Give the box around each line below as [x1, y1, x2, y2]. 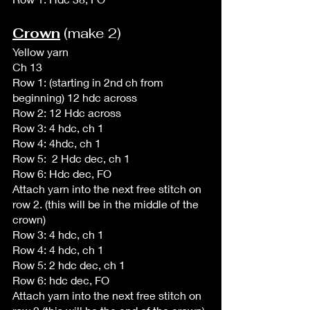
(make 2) [60, 24, 121, 42]
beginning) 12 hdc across [12, 90, 137, 104]
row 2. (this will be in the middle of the [12, 197, 201, 210]
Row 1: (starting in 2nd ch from [12, 75, 166, 89]
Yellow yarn [12, 44, 69, 58]
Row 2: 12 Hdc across [12, 105, 121, 119]
